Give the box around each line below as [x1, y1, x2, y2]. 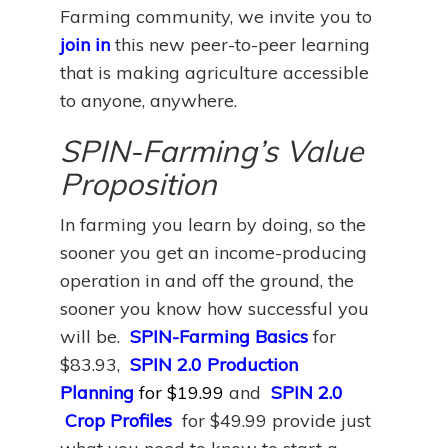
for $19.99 [134, 381, 229, 404]
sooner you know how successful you [60, 297, 369, 320]
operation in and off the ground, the [60, 269, 354, 292]
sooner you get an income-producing [60, 241, 367, 264]
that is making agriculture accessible [60, 61, 369, 84]
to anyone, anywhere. [60, 89, 237, 112]
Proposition [60, 165, 217, 203]
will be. [60, 325, 130, 348]
